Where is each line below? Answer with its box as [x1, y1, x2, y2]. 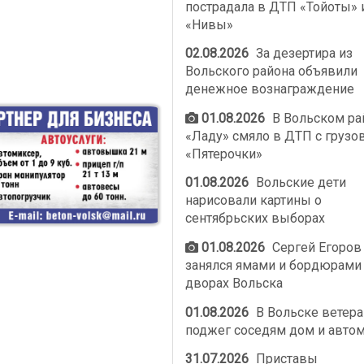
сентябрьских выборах [184, 210, 325, 227]
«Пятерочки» [184, 145, 262, 162]
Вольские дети [253, 175, 347, 191]
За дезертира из [253, 45, 353, 62]
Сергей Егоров [269, 239, 362, 255]
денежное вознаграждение [184, 81, 354, 97]
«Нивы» [184, 16, 233, 32]
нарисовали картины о [184, 193, 322, 209]
